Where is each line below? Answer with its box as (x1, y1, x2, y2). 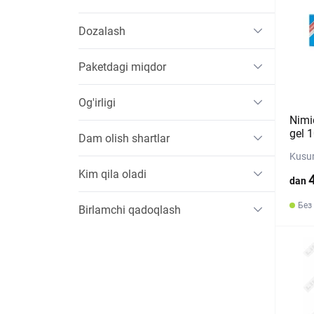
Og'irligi (78, 95, 116, 109)
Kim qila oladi (78, 167, 146, 181)
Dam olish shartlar (78, 131, 170, 145)
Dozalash (78, 24, 125, 38)
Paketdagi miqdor (78, 60, 166, 74)
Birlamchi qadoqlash (78, 203, 181, 217)
